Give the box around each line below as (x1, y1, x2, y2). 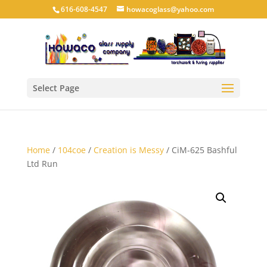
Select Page (32, 82, 79, 94)
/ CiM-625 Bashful (163, 144, 237, 156)
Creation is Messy (93, 144, 164, 156)
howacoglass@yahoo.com (126, 4, 215, 14)
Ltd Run (26, 158, 58, 169)
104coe (57, 144, 86, 156)
